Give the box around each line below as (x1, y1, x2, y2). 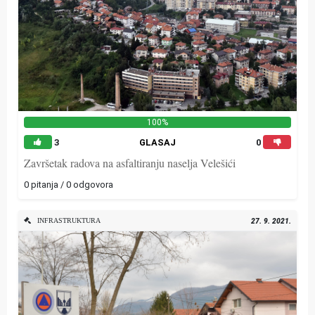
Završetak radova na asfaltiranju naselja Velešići (24, 155, 236, 170)
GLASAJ (139, 137, 176, 148)
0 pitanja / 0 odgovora (24, 179, 113, 190)
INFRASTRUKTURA (31, 217, 101, 224)
